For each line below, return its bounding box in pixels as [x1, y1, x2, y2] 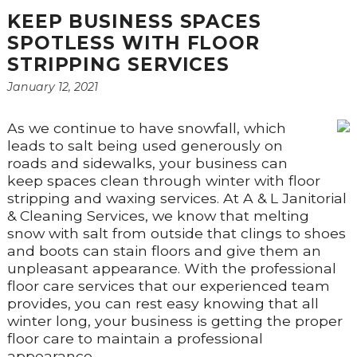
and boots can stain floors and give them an [6, 242, 321, 260]
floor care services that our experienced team [6, 277, 330, 295]
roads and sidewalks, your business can [6, 155, 288, 172]
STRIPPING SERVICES [6, 53, 230, 76]
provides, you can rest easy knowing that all [6, 295, 319, 312]
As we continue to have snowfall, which [6, 120, 286, 137]
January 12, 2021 [6, 80, 98, 95]
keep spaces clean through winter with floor [6, 172, 320, 190]
